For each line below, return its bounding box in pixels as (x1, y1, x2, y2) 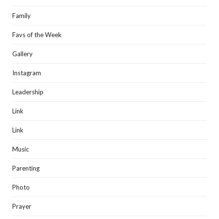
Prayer (12, 202, 31, 211)
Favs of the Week (12, 31, 62, 39)
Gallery (12, 50, 33, 58)
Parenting (12, 164, 40, 173)
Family (12, 12, 31, 20)
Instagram (12, 69, 41, 77)
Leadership (12, 88, 44, 96)
